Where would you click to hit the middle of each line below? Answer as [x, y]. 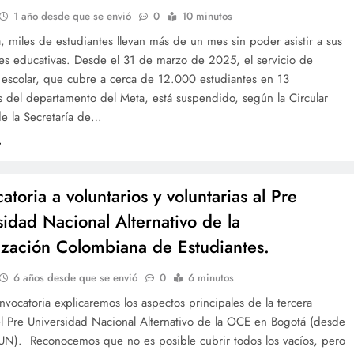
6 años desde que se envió [76, 278]
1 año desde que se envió [73, 17]
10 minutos [207, 17]
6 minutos [211, 278]
